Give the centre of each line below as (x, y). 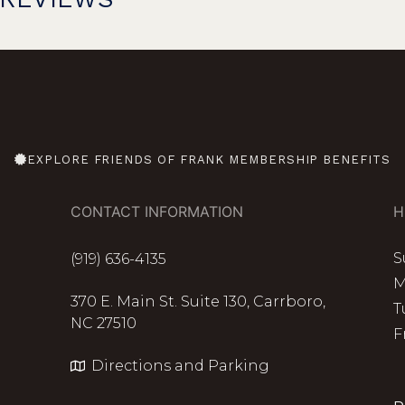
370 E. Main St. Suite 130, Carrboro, (198, 301)
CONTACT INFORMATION (157, 211)
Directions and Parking (180, 365)
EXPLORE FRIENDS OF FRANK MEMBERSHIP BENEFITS (209, 159)
